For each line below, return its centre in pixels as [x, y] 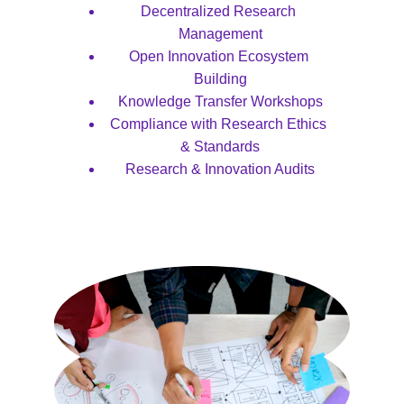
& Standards [220, 147]
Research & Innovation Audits [220, 169]
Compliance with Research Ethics [220, 124]
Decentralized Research [220, 11]
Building [220, 79]
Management [220, 34]
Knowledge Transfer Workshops [220, 101]
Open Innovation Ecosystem [220, 56]
